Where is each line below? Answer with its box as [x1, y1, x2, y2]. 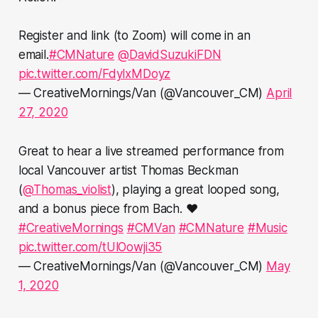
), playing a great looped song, [111, 182, 280, 197]
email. [18, 48, 49, 62]
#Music [247, 221, 287, 236]
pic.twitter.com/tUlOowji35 [18, 240, 163, 255]
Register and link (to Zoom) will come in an [18, 28, 251, 43]
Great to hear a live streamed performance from [18, 144, 284, 159]
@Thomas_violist [22, 182, 111, 197]
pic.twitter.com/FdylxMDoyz [18, 67, 171, 82]
